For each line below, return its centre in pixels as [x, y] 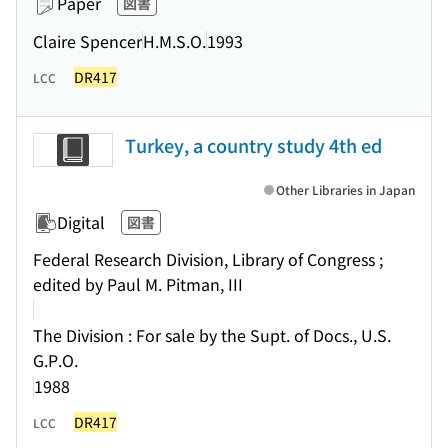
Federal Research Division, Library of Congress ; [208, 259]
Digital [81, 222]
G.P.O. [55, 360]
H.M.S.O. [174, 40]
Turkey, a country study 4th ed [253, 145]
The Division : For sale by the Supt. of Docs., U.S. [212, 335]
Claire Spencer [87, 40]
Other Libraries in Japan [345, 189]
